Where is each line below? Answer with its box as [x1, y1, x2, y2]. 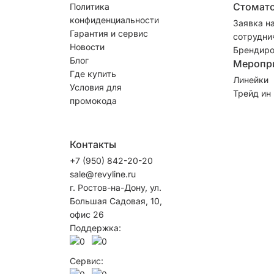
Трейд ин [232, 87, 271, 98]
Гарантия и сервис [70, 28, 148, 39]
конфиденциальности [70, 14, 159, 25]
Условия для [70, 81, 122, 92]
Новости [70, 41, 105, 52]
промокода [70, 95, 117, 106]
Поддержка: [70, 222, 121, 233]
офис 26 [70, 209, 104, 220]
